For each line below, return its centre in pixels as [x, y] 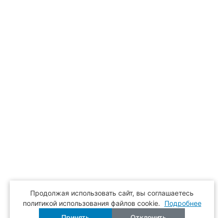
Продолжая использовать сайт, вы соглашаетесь [112, 193]
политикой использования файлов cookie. [92, 203]
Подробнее [183, 203]
